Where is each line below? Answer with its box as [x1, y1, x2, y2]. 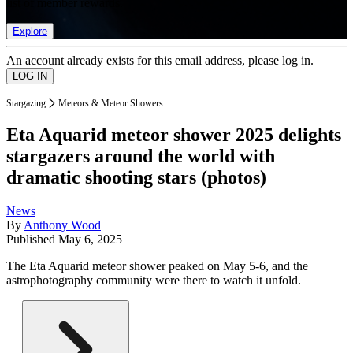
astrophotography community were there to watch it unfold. [6, 273, 301, 288]
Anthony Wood [24, 218, 101, 232]
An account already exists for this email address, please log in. [6, 53, 314, 67]
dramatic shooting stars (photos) [6, 167, 266, 188]
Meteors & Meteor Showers [58, 97, 163, 109]
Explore [13, 24, 47, 37]
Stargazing [6, 97, 46, 109]
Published [6, 232, 58, 247]
